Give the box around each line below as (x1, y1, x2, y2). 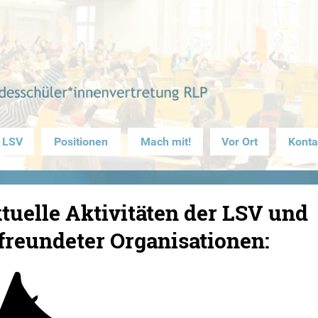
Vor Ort (221, 135, 258, 148)
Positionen (54, 135, 108, 148)
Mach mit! (140, 135, 191, 148)
